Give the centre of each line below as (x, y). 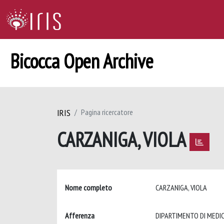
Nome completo (88, 187)
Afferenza (80, 215)
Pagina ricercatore (107, 112)
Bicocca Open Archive (82, 61)
